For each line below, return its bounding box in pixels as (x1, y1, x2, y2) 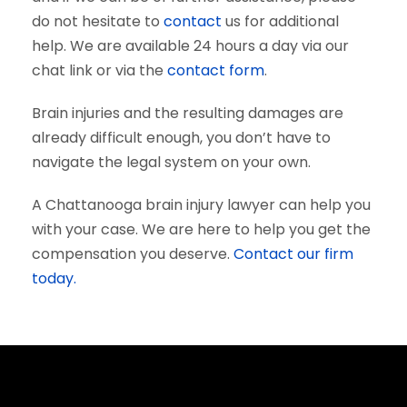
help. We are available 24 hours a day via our (32, 35, 349, 56)
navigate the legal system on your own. (32, 152, 311, 173)
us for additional (222, 11, 339, 32)
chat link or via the (32, 60, 167, 81)
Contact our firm (233, 243, 353, 264)
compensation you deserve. (32, 243, 233, 264)
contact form (167, 60, 264, 81)
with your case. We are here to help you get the (32, 219, 371, 240)
